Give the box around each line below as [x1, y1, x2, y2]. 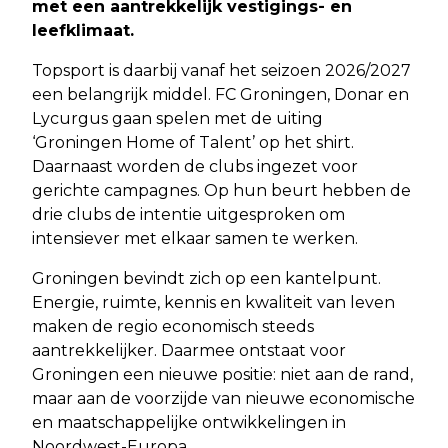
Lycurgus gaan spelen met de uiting [32, 109, 323, 129]
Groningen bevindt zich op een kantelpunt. [32, 269, 381, 289]
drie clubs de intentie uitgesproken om [32, 205, 345, 225]
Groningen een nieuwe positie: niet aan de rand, [32, 365, 413, 385]
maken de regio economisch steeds [32, 317, 314, 337]
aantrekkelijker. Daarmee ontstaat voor [32, 341, 346, 361]
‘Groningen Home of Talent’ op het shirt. [32, 133, 354, 153]
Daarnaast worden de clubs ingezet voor [32, 157, 358, 177]
